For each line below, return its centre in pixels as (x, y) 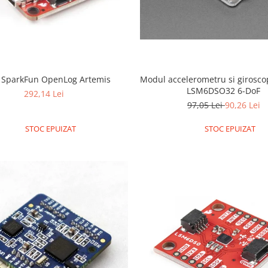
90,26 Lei (242, 105)
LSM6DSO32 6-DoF (224, 90)
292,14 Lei (44, 93)
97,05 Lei (206, 105)
